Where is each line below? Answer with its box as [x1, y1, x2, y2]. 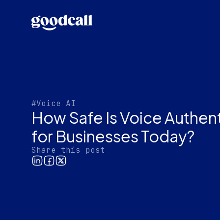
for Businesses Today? [31, 126, 194, 146]
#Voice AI [31, 98, 76, 109]
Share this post [31, 145, 105, 156]
